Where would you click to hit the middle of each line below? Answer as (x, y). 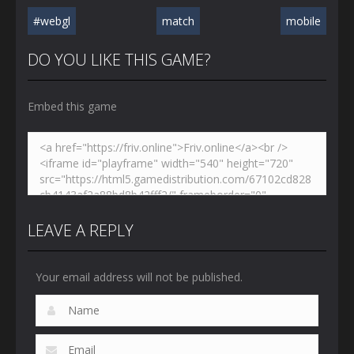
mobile (303, 21)
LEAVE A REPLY (81, 231)
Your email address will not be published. (139, 277)
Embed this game (72, 107)
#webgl (52, 21)
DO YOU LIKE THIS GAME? (119, 60)
